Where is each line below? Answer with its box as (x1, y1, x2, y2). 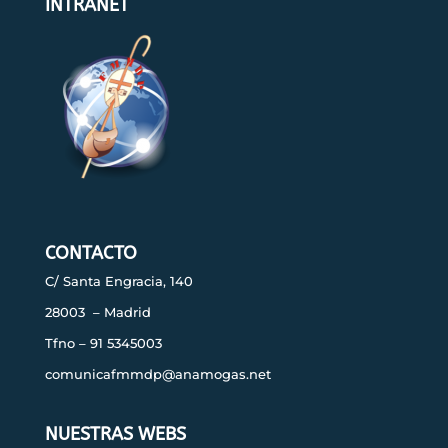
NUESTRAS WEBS (44, 422, 186, 445)
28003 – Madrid (44, 304, 151, 321)
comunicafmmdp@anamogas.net (44, 366, 271, 383)
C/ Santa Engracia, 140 (44, 273, 193, 290)
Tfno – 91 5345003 (44, 335, 162, 352)
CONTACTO (44, 242, 137, 265)
